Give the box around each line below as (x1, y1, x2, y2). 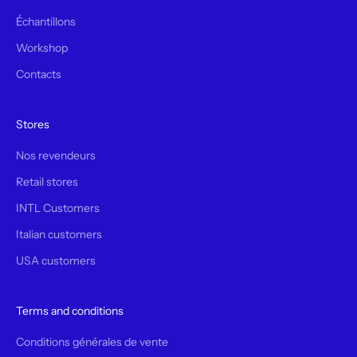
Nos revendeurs (16, 147, 96, 163)
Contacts (16, 66, 61, 81)
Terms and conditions (16, 303, 124, 318)
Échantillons (16, 14, 76, 29)
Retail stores (16, 174, 78, 189)
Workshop (16, 40, 68, 55)
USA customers (16, 253, 96, 268)
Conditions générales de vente (16, 334, 168, 349)
